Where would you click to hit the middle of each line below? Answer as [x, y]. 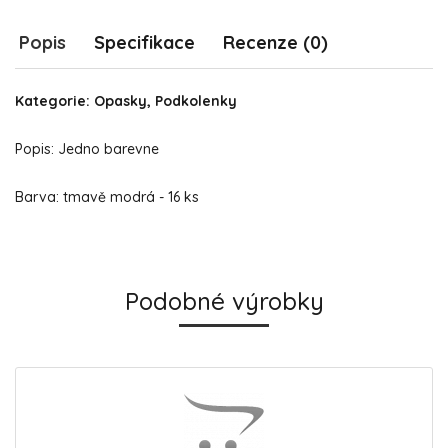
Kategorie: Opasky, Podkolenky [126, 101]
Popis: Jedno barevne [87, 149]
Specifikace [144, 42]
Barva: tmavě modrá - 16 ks [107, 197]
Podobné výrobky [224, 301]
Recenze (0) [275, 42]
